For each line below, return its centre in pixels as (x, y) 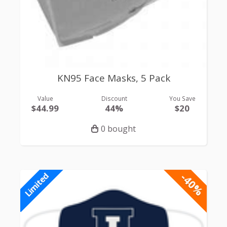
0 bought (118, 128)
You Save (182, 98)
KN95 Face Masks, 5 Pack (113, 78)
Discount (114, 98)
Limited (36, 185)
